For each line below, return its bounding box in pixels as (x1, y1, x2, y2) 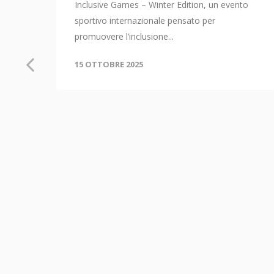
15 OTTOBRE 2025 (75, 59, 143, 70)
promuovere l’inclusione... (75, 31, 174, 43)
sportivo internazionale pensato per (75, 15, 215, 27)
